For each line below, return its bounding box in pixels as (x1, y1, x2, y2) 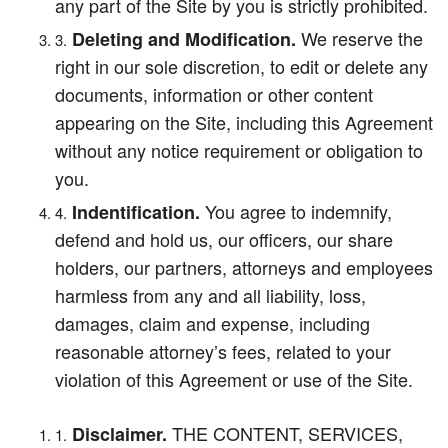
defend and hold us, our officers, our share (55, 226, 393, 252)
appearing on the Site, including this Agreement (55, 109, 433, 135)
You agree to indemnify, (200, 198, 392, 224)
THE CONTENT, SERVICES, (167, 420, 403, 446)
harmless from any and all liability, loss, (55, 282, 366, 308)
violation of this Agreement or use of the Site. (55, 366, 413, 392)
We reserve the (296, 25, 423, 51)
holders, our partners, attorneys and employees (55, 254, 433, 280)
